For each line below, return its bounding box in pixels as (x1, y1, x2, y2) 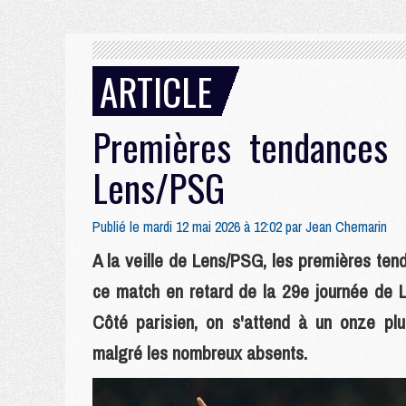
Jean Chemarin (305, 217, 387, 237)
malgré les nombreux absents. (92, 340, 307, 366)
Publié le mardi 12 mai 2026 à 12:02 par (92, 217, 305, 237)
